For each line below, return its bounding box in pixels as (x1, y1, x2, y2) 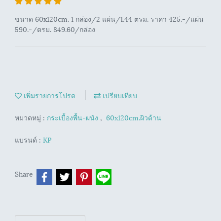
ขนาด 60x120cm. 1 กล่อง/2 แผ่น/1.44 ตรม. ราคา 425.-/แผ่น (15, 13, 204, 24)
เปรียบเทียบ (101, 90, 137, 100)
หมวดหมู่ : (15, 112, 47, 122)
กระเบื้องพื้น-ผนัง (47, 112, 100, 122)
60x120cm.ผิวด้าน (106, 112, 161, 122)
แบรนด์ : (15, 134, 43, 145)
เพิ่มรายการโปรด (22, 90, 75, 100)
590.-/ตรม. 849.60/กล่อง (15, 24, 95, 34)
